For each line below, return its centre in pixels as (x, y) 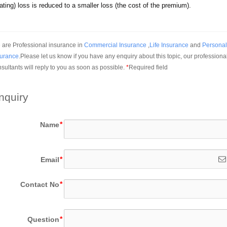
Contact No (40, 185)
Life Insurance (169, 45)
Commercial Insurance (115, 45)
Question (44, 219)
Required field (148, 67)
